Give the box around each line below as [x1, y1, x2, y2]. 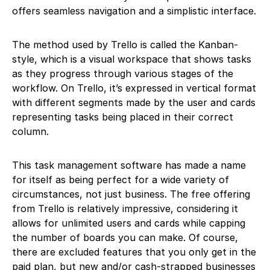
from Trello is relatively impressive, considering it [12, 202, 238, 215]
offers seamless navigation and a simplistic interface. [12, 4, 256, 17]
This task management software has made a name [12, 159, 246, 171]
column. [12, 125, 52, 137]
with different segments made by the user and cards [12, 96, 256, 108]
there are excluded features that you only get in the [12, 245, 256, 258]
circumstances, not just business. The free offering [12, 187, 250, 200]
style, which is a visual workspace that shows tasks [12, 52, 251, 65]
